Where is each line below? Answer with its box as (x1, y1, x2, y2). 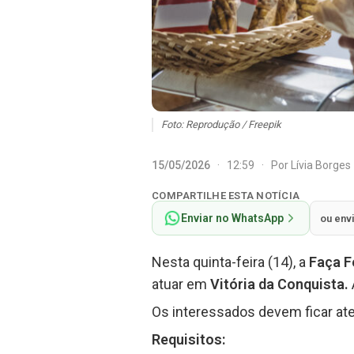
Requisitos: (152, 331, 225, 348)
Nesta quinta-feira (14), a (152, 254, 309, 271)
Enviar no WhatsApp (181, 212, 284, 225)
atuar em (152, 276, 210, 293)
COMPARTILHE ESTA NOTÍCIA (152, 190, 300, 202)
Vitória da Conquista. (210, 276, 352, 293)
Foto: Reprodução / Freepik (161, 119, 281, 131)
